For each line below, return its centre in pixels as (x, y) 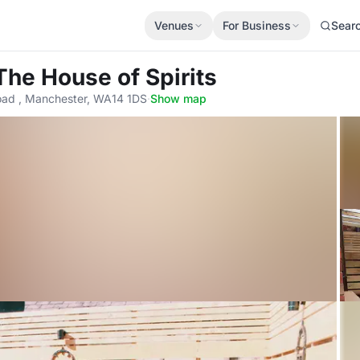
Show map (178, 98)
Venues (174, 25)
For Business (257, 25)
